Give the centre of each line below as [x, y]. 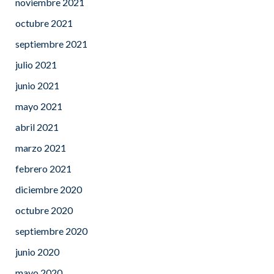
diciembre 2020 [49, 189]
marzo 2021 [41, 147]
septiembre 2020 [51, 231]
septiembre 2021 [51, 43]
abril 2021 [37, 127]
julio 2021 [36, 64]
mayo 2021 [39, 106]
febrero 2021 [43, 168]
